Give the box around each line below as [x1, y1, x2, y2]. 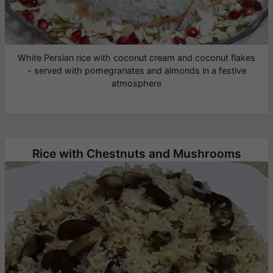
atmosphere [112, 78, 161, 89]
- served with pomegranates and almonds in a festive [27, 65, 246, 76]
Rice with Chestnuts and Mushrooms [32, 146, 241, 161]
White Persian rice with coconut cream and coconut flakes [18, 52, 255, 63]
